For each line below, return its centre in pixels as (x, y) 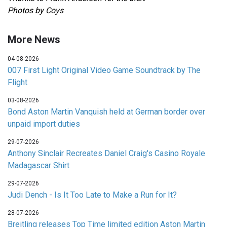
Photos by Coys (35, 11)
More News (34, 40)
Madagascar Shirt (39, 166)
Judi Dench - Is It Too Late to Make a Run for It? (92, 195)
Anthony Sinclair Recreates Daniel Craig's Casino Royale (106, 154)
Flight (17, 83)
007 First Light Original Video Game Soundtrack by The (104, 70)
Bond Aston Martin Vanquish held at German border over (106, 112)
